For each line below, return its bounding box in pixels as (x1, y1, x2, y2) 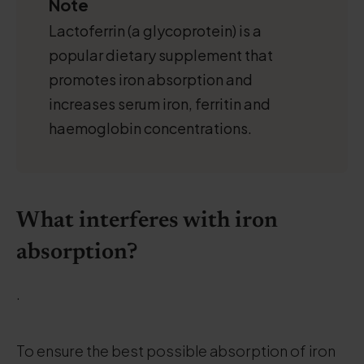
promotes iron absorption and (49, 70, 253, 89)
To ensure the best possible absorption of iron (16, 341, 336, 360)
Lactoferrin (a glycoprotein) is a (49, 21, 262, 40)
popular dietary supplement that (49, 45, 273, 64)
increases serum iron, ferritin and (49, 94, 271, 113)
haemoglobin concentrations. (49, 119, 252, 137)
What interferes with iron (16, 210, 278, 232)
